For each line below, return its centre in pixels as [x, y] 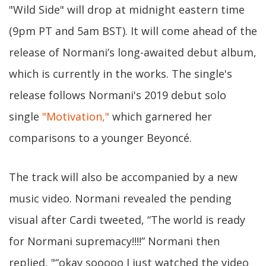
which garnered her [161, 116]
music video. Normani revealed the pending [120, 198]
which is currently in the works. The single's [121, 74]
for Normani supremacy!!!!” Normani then [114, 241]
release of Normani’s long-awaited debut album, [133, 52]
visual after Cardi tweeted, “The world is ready [127, 220]
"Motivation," [76, 116]
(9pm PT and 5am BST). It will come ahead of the [133, 31]
